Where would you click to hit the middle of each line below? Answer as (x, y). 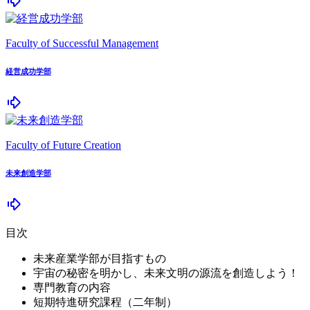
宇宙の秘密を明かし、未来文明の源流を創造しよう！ (166, 273)
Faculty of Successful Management (82, 44)
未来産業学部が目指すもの (100, 259)
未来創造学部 (28, 173)
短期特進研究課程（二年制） (105, 302)
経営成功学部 (28, 72)
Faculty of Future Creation (63, 145)
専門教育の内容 (72, 288)
